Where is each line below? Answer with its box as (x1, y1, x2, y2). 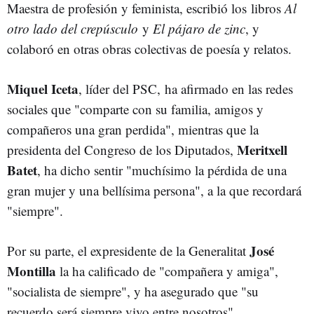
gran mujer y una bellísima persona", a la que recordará (7, 182, 301, 199)
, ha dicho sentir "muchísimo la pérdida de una (37, 161, 287, 179)
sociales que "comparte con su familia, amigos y (7, 100, 264, 118)
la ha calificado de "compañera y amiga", (56, 262, 278, 280)
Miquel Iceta (7, 79, 78, 98)
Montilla (7, 261, 56, 280)
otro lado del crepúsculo (7, 20, 138, 37)
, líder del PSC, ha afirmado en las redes (78, 80, 293, 97)
